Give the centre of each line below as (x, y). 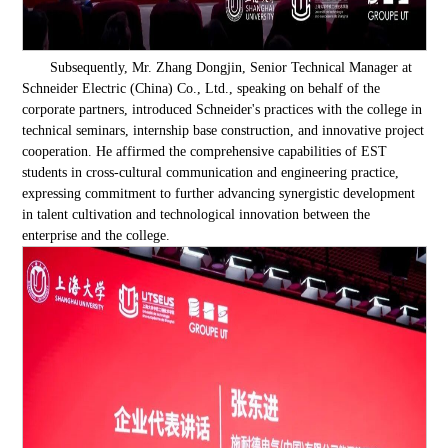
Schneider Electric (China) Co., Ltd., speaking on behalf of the (201, 88)
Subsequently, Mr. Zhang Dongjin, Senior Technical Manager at (231, 67)
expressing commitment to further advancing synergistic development (219, 193)
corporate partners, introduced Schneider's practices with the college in (222, 109)
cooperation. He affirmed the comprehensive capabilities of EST (205, 151)
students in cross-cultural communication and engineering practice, (211, 172)
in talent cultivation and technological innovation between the (196, 214)
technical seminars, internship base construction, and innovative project (223, 130)
